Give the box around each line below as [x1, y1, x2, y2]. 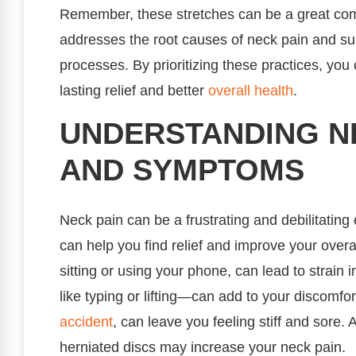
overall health [208, 83, 293, 99]
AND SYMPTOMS [60, 152, 304, 187]
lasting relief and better [60, 83, 208, 99]
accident [60, 313, 113, 330]
